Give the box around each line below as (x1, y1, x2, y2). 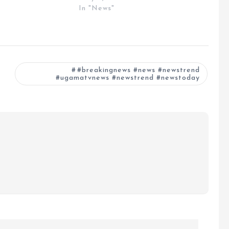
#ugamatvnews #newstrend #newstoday (55, 74, 200, 82)
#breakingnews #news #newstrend (77, 66, 200, 75)
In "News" (78, 5, 114, 13)
